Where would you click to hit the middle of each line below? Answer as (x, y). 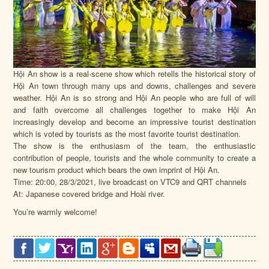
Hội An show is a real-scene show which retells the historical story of (134, 73)
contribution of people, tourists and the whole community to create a (134, 157)
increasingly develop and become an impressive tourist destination (134, 121)
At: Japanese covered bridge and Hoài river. (89, 193)
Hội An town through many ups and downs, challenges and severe (134, 85)
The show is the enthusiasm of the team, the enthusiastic (134, 145)
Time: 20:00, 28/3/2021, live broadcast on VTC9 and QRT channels (130, 181)
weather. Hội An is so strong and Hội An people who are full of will (134, 97)
